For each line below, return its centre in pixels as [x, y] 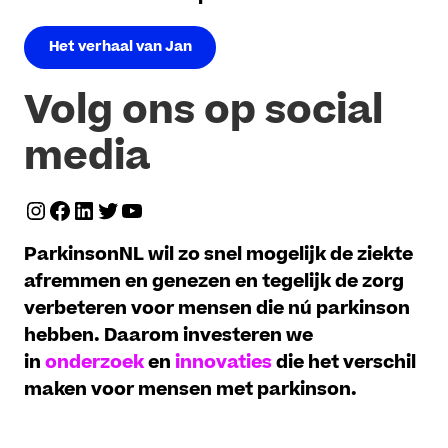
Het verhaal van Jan [120, 47]
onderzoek [97, 362]
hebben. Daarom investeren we [169, 335]
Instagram [88, 209]
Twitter [140, 209]
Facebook [108, 209]
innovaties [226, 362]
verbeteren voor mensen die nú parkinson [217, 308]
